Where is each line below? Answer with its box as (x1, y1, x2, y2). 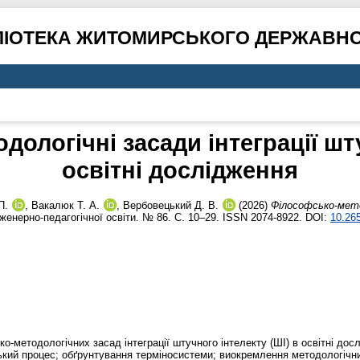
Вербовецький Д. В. (123, 199, 219, 212)
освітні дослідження (62, 157, 298, 184)
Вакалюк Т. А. (31, 199, 100, 212)
